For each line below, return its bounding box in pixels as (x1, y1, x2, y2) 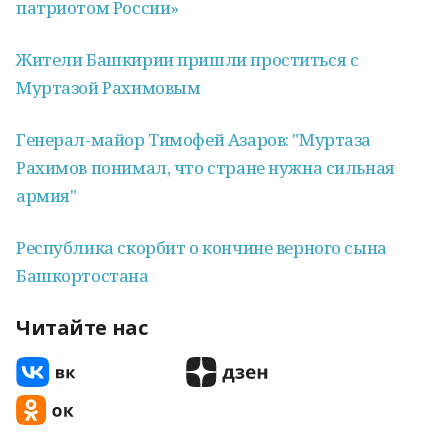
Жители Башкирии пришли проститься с (16, 48, 359, 71)
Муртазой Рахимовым (16, 76, 201, 99)
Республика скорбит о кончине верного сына (16, 236, 387, 259)
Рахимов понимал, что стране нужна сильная (16, 156, 395, 179)
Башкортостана (16, 264, 149, 287)
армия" (16, 184, 77, 207)
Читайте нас (16, 314, 148, 341)
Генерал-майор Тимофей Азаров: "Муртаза (16, 128, 372, 151)
